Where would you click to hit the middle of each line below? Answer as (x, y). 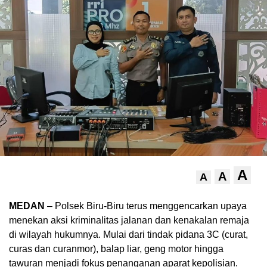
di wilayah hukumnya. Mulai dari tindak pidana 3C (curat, (128, 235)
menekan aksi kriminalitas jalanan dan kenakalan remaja (129, 221)
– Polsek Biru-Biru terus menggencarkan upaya (146, 206)
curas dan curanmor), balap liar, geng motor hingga (116, 249)
